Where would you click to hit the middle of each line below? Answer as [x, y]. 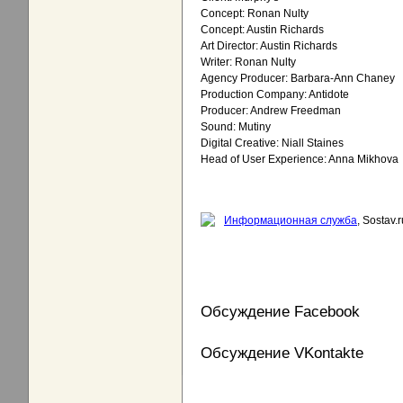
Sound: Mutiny [236, 127]
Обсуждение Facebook [280, 312]
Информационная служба [291, 220]
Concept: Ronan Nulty [255, 14]
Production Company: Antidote [275, 95]
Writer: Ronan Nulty [248, 63]
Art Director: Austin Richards [269, 46]
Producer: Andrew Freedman [271, 111]
